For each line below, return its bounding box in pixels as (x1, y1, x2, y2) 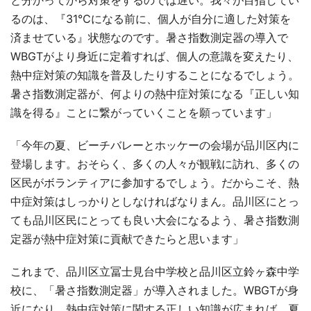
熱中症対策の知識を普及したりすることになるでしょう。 (10, 67, 299, 82)
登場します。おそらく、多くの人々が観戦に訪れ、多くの (10, 156, 299, 171)
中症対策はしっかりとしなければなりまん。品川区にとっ (10, 194, 299, 208)
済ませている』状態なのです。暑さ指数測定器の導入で (10, 30, 288, 44)
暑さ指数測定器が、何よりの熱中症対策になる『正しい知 (10, 86, 299, 101)
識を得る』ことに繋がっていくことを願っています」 (10, 105, 277, 119)
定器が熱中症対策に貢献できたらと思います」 (10, 231, 244, 246)
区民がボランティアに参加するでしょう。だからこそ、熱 (10, 175, 299, 190)
